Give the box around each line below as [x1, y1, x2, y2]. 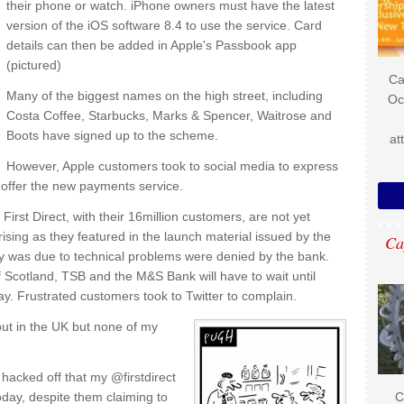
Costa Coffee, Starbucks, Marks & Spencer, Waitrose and [6, 108, 332, 123]
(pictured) [6, 58, 61, 72]
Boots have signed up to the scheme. [6, 128, 218, 142]
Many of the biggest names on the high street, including [6, 88, 323, 103]
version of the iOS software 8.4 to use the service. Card [6, 18, 322, 32]
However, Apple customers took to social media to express [6, 159, 338, 173]
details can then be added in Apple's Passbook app [6, 38, 297, 52]
